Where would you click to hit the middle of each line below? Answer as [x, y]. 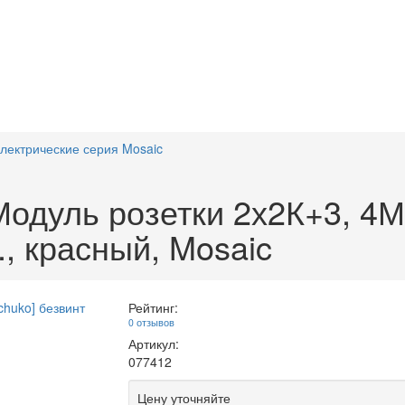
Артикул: [153, 344]
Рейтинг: [153, 307]
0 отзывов [151, 322]
